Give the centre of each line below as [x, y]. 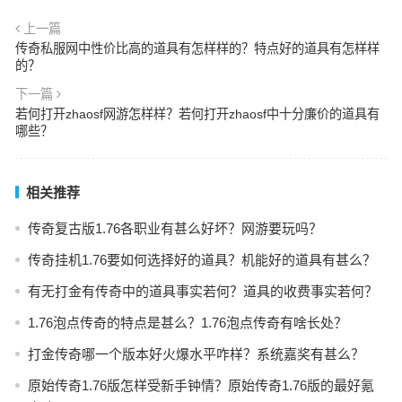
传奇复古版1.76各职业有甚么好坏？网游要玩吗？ [175, 228]
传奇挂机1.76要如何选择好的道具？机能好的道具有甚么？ [201, 260]
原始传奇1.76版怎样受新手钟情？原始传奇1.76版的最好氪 [201, 385]
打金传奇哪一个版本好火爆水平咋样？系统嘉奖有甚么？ [196, 354]
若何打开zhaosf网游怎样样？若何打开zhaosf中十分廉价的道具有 [197, 114]
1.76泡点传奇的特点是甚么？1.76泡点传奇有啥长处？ [187, 323]
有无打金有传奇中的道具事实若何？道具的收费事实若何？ [202, 291]
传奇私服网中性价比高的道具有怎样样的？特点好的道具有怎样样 [197, 48]
